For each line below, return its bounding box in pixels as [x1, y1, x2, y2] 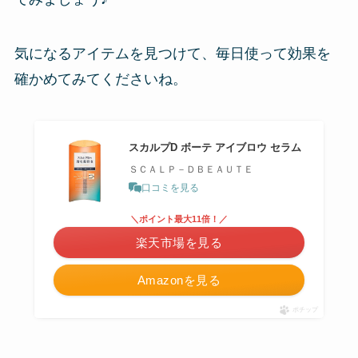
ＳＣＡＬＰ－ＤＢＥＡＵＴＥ [129, 163, 254, 175]
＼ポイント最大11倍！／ [130, 214, 228, 225]
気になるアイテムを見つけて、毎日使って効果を [14, 45, 331, 62]
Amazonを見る [137, 273, 221, 288]
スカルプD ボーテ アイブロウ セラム [129, 141, 302, 153]
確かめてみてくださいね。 [14, 70, 187, 87]
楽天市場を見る [135, 236, 223, 250]
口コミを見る [141, 181, 200, 193]
